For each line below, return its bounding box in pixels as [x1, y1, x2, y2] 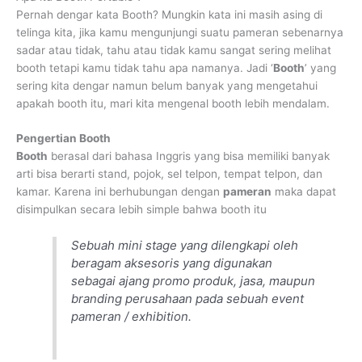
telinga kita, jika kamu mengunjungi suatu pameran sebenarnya [16, 25, 343, 39]
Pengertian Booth [16, 132, 111, 145]
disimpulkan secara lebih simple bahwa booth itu [16, 203, 267, 217]
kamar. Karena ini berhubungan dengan [16, 185, 223, 199]
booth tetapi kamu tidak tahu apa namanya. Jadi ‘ [16, 61, 273, 74]
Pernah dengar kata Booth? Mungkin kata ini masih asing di [16, 7, 322, 21]
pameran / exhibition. [71, 309, 192, 325]
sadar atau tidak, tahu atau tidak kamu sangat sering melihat [16, 43, 331, 57]
